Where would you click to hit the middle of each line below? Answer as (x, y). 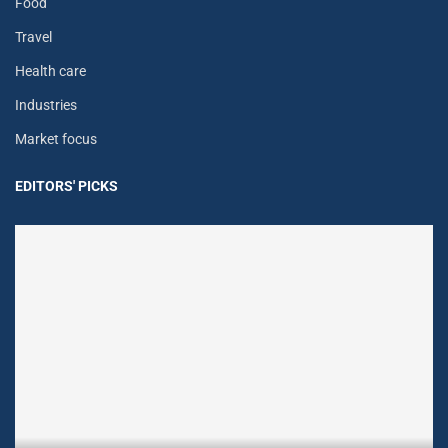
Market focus (56, 139)
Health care (50, 71)
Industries (46, 105)
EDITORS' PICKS (66, 186)
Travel (33, 37)
